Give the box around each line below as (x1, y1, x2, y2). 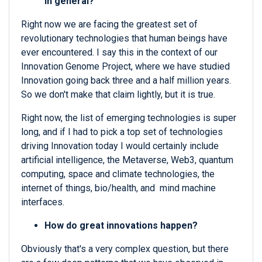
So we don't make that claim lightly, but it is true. (21, 89, 215, 101)
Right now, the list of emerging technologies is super (21, 112, 236, 124)
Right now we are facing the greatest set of (21, 19, 198, 30)
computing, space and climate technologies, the (21, 168, 215, 180)
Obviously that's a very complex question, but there (21, 243, 229, 255)
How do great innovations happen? (44, 220, 198, 232)
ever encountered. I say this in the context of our (21, 47, 218, 58)
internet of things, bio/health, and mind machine (21, 182, 216, 194)
